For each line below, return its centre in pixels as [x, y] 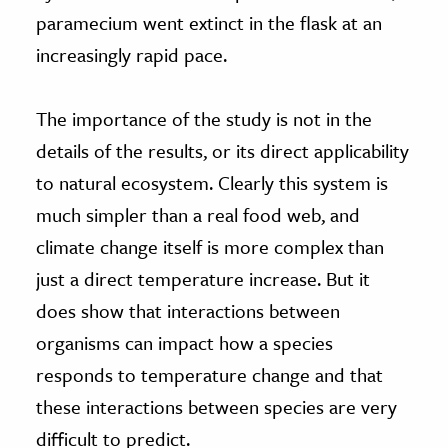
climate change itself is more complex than [210, 246]
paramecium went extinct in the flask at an [209, 22]
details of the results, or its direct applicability [222, 150]
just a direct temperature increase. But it [203, 278]
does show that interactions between [188, 310]
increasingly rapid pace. [131, 54]
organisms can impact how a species [184, 342]
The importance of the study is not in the [204, 118]
